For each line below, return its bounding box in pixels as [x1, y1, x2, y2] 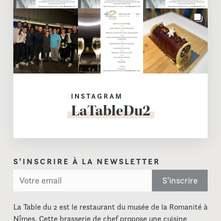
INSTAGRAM [71, 92, 123, 101]
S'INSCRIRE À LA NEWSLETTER [13, 156, 160, 167]
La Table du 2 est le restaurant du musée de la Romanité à [13, 201, 208, 212]
